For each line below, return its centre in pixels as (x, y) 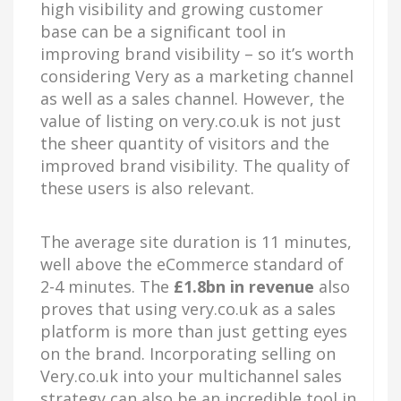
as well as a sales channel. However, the (192, 98)
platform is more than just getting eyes (194, 331)
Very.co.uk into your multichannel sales (191, 375)
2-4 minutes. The (107, 286)
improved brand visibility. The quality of (195, 165)
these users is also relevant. (147, 188)
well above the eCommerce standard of (192, 264)
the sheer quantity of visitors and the (185, 143)
